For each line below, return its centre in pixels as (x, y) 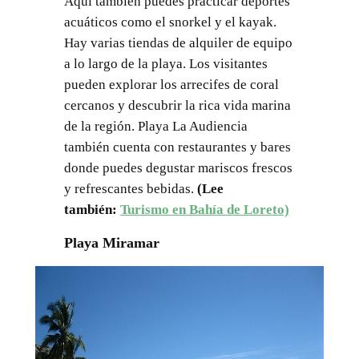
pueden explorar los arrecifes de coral (171, 85)
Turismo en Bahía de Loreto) (204, 210)
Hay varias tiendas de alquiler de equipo (178, 43)
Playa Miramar (111, 242)
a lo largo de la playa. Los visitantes (165, 64)
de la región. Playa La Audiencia (155, 127)
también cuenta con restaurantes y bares (177, 147)
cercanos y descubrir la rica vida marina (177, 106)
